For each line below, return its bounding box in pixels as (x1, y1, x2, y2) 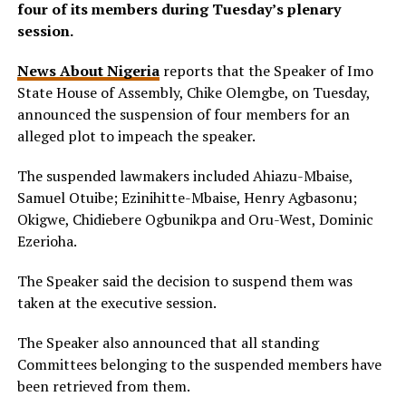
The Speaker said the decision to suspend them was (16, 271, 353, 291)
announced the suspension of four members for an (16, 104, 350, 124)
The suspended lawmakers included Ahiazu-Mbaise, (16, 166, 353, 186)
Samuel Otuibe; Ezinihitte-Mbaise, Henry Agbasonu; (16, 188, 357, 208)
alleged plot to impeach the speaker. (16, 126, 256, 146)
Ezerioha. (16, 231, 77, 251)
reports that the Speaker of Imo (159, 61, 373, 81)
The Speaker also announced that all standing (16, 333, 319, 353)
